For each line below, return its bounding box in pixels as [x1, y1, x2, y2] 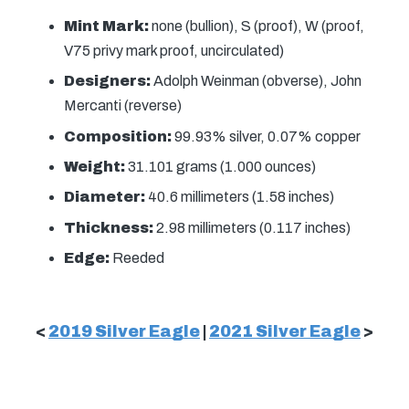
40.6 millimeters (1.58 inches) [145, 189, 334, 205]
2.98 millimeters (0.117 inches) [153, 219, 351, 236]
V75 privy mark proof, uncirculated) [64, 42, 284, 58]
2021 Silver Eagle [209, 323, 361, 341]
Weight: [64, 159, 125, 175]
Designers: [64, 73, 151, 89]
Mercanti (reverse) [64, 98, 182, 114]
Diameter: [64, 189, 145, 205]
